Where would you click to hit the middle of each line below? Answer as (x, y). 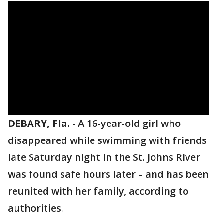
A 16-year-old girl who (129, 123)
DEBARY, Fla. (39, 123)
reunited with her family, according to (98, 191)
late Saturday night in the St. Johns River (104, 157)
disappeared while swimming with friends (107, 140)
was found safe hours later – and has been (108, 174)
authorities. (36, 208)
